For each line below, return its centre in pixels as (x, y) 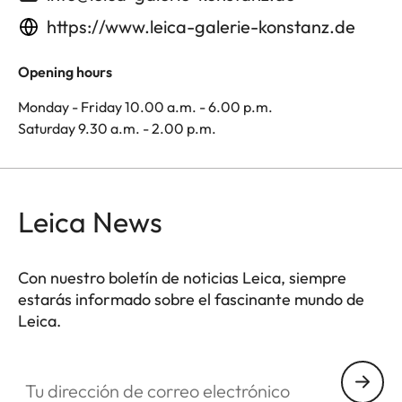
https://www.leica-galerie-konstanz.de (201, 26)
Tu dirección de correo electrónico (125, 370)
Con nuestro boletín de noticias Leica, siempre (182, 277)
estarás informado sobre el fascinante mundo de (191, 299)
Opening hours (65, 71)
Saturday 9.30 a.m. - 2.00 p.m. (117, 128)
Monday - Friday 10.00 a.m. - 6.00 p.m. (145, 106)
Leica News (90, 221)
